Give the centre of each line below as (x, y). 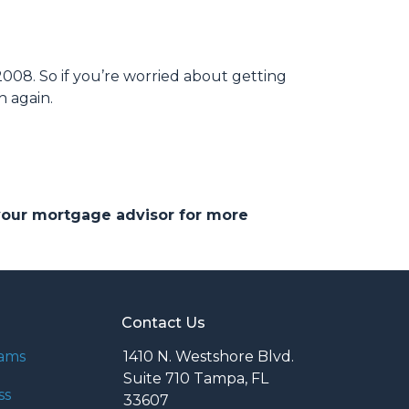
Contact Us (163, 323)
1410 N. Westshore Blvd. (209, 357)
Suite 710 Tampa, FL (196, 378)
